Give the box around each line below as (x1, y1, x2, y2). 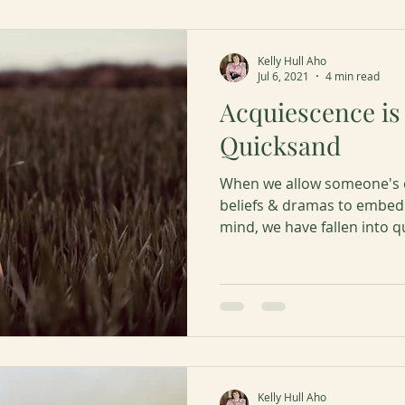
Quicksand (220, 128, 341, 162)
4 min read (325, 69, 380, 83)
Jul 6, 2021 (258, 69, 309, 83)
